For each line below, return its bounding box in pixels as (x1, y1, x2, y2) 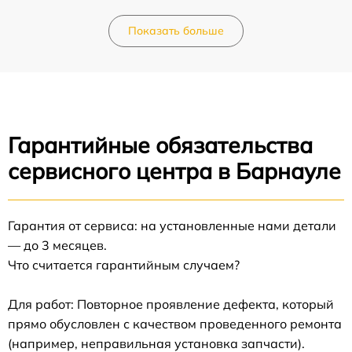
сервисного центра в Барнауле (8, 157, 341, 185)
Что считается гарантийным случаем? (8, 257, 240, 273)
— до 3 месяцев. (8, 237, 107, 254)
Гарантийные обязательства (8, 131, 313, 159)
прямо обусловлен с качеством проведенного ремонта (8, 316, 342, 332)
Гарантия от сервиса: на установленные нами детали (8, 218, 336, 234)
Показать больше (128, 24, 224, 38)
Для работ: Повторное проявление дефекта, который (8, 296, 334, 313)
